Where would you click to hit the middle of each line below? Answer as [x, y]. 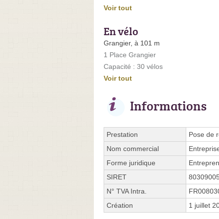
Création [120, 205]
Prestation [122, 134]
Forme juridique [131, 163]
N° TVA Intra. [127, 191]
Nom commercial [133, 148]
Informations [168, 105]
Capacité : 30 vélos [133, 66]
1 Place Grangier [130, 55]
